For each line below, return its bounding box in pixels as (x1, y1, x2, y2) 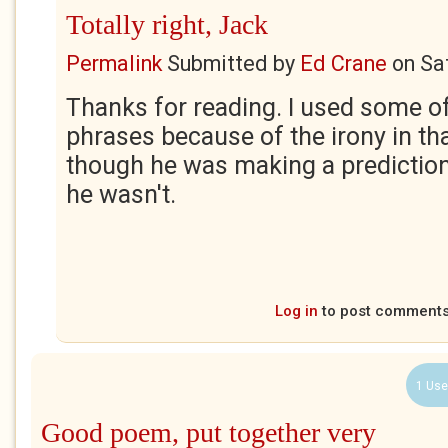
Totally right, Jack (66, 9, 268, 40)
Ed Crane (300, 51, 387, 76)
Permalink (66, 51, 162, 76)
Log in (275, 302, 318, 320)
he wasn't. (66, 180, 176, 209)
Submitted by (162, 51, 300, 76)
